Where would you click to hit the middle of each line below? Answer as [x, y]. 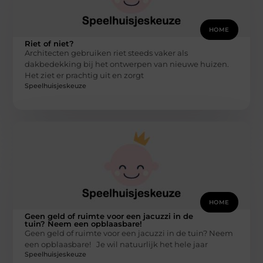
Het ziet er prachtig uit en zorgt [85, 75]
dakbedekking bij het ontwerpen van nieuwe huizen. [127, 64]
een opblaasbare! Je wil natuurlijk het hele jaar [117, 244]
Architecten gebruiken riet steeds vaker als [107, 53]
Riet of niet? [50, 44]
